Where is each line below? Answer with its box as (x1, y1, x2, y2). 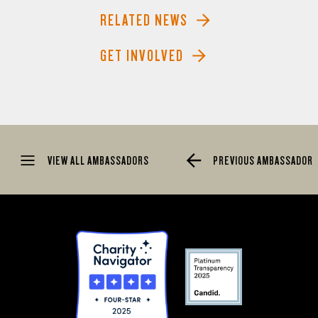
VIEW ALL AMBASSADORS (45, 153, 149, 168)
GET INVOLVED (100, 46, 184, 65)
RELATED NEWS (100, 11, 188, 29)
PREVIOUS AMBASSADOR (211, 153, 313, 168)
